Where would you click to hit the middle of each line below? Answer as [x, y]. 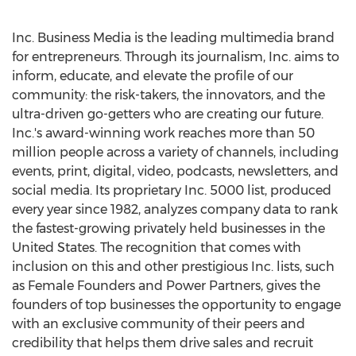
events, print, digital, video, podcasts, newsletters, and [175, 171]
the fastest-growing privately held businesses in [158, 228]
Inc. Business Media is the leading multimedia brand [173, 38]
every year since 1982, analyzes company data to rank [175, 209]
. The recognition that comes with [198, 248]
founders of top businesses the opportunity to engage [176, 305]
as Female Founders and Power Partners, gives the [166, 286]
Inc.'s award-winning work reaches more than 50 [163, 133]
